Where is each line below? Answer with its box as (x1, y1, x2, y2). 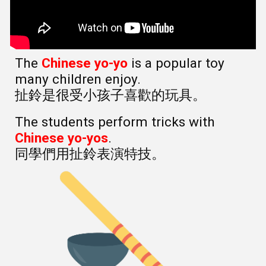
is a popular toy (128, 55, 225, 72)
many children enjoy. (15, 71, 145, 88)
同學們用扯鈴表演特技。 (15, 146, 166, 163)
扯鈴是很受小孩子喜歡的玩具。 (15, 87, 207, 104)
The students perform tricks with (15, 114, 216, 131)
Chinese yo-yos (15, 130, 109, 147)
